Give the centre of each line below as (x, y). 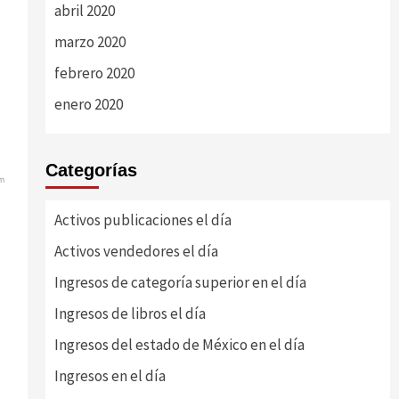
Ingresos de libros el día (130, 313)
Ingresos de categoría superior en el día (180, 282)
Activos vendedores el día (136, 251)
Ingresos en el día (110, 376)
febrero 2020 (94, 73)
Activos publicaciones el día (142, 220)
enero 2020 (88, 104)
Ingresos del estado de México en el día (179, 345)
